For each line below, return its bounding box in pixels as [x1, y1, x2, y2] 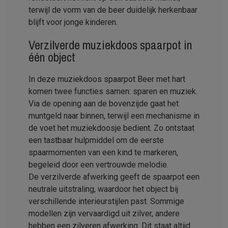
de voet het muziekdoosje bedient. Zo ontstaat [28, 123, 194, 133]
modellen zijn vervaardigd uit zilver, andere [28, 209, 180, 219]
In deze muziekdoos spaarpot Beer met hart [28, 74, 185, 84]
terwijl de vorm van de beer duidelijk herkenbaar [28, 5, 197, 15]
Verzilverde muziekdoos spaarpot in [28, 37, 192, 53]
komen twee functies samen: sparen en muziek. [28, 87, 197, 97]
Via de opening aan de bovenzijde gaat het [28, 99, 179, 109]
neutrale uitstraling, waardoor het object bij [28, 184, 178, 194]
